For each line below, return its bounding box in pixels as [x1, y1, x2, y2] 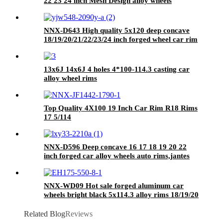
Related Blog [24, 209, 65, 218]
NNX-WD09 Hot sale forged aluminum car [44, 181, 184, 190]
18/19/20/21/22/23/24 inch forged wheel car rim [44, 35, 198, 43]
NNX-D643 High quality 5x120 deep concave [44, 26, 190, 34]
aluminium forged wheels [44, 5, 125, 13]
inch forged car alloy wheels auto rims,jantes [44, 151, 190, 160]
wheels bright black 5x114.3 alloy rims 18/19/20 [44, 190, 199, 199]
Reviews [65, 209, 93, 218]
